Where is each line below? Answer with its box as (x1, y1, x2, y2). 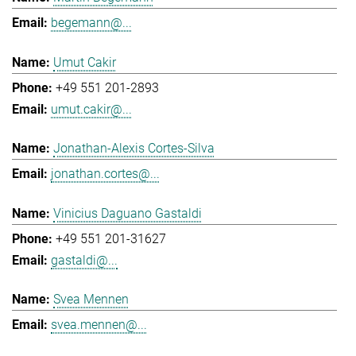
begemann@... (51, 15, 132, 31)
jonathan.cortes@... (51, 166, 160, 182)
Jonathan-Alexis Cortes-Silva (53, 141, 215, 157)
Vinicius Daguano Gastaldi (53, 205, 202, 221)
